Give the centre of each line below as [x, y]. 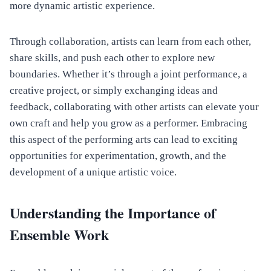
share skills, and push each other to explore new [112, 58]
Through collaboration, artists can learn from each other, [130, 42]
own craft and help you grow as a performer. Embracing [129, 123]
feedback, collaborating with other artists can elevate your [134, 107]
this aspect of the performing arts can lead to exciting [124, 140]
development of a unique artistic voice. [93, 172]
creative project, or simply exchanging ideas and [114, 91]
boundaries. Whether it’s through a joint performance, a [129, 74]
